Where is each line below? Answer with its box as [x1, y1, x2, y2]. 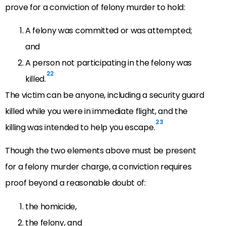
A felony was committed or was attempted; [25, 25, 192, 36]
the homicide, [25, 200, 77, 212]
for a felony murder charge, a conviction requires [5, 161, 192, 173]
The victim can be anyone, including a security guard [5, 89, 204, 101]
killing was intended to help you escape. [5, 122, 155, 133]
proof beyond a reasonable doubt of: [5, 177, 146, 189]
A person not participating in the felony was [25, 57, 192, 69]
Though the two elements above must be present [5, 145, 196, 157]
